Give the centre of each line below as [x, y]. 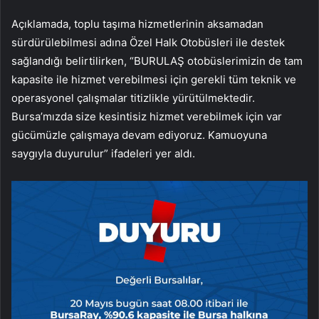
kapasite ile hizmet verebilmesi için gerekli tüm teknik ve [154, 80]
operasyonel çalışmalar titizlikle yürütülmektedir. [133, 98]
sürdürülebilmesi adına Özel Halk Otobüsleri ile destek [148, 43]
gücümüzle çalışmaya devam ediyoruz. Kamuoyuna [139, 135]
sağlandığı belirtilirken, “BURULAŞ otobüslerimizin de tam [157, 61]
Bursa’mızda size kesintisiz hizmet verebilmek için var [147, 117]
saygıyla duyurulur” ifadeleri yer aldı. [103, 154]
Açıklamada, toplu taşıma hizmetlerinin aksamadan [137, 24]
